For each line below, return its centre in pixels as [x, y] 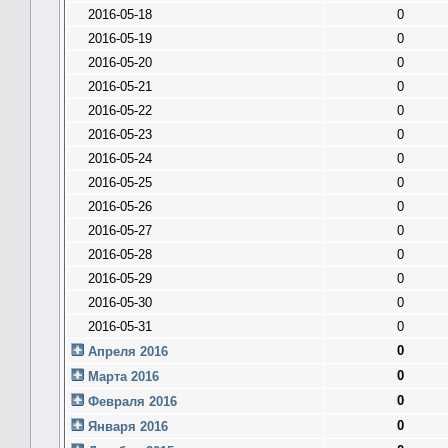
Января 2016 [126, 426]
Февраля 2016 [130, 401]
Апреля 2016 [126, 351]
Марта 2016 [121, 376]
